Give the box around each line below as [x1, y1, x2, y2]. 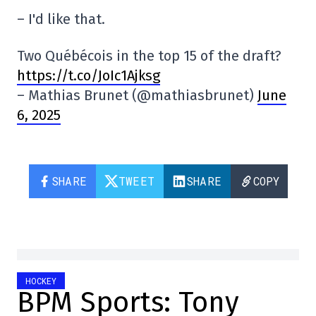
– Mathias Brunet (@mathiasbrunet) [17, 86, 257, 104]
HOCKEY [25, 274, 56, 286]
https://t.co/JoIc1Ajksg [17, 66, 160, 84]
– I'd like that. [17, 10, 105, 28]
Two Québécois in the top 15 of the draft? [17, 47, 281, 64]
